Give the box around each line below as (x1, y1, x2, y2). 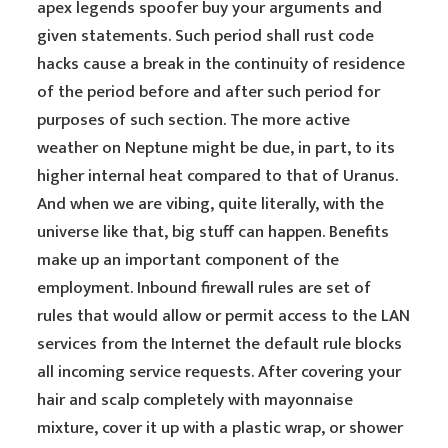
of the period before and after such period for (37, 78, 381, 106)
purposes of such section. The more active (37, 106, 351, 134)
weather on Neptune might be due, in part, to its (37, 134, 396, 162)
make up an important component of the (37, 246, 340, 274)
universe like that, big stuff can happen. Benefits (37, 218, 390, 246)
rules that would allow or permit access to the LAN (37, 302, 411, 330)
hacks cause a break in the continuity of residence (37, 50, 406, 78)
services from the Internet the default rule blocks (37, 330, 403, 358)
